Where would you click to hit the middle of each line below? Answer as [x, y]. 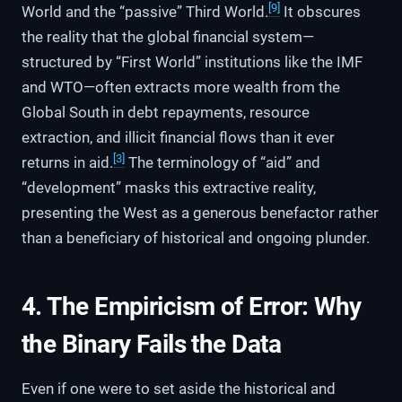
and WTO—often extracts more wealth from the [181, 87]
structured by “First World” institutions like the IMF [192, 62]
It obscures [320, 12]
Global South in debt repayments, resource [166, 113]
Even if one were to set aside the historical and [179, 389]
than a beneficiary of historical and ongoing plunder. [196, 238]
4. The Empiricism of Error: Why [192, 307]
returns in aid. [67, 163]
